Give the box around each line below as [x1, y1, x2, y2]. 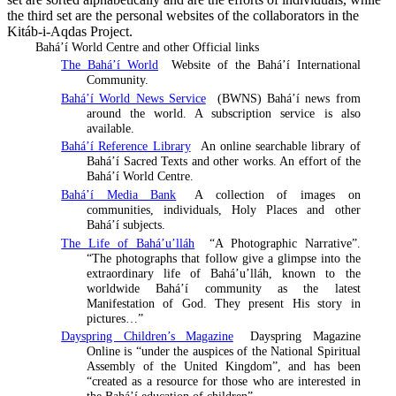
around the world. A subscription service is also [87, 105, 361, 120]
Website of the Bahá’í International [164, 57, 361, 72]
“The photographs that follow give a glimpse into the [87, 250, 361, 265]
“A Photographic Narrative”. [201, 235, 361, 250]
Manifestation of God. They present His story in [87, 295, 361, 310]
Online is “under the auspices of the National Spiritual [87, 344, 361, 359]
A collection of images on [182, 187, 361, 202]
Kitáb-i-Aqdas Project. [7, 23, 133, 39]
